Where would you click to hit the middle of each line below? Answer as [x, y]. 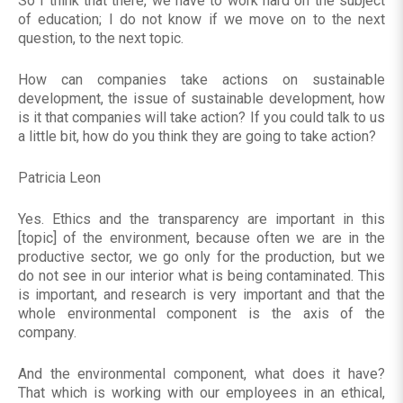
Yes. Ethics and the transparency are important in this [201, 219]
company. [47, 333]
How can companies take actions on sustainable [201, 80]
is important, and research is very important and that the [201, 295]
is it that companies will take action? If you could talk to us [201, 118]
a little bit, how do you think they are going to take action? [197, 137]
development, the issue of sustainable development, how [201, 99]
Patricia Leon [59, 178]
